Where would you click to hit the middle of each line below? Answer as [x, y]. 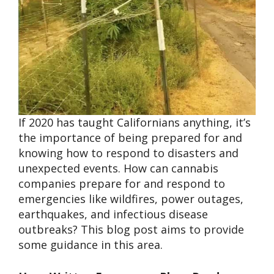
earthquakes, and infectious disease [113, 214]
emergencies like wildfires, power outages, [131, 198]
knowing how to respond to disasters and [128, 153]
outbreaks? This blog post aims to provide [131, 229]
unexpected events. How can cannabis [118, 168]
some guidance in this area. [91, 244]
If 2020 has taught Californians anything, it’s [135, 122]
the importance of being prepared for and [130, 137]
